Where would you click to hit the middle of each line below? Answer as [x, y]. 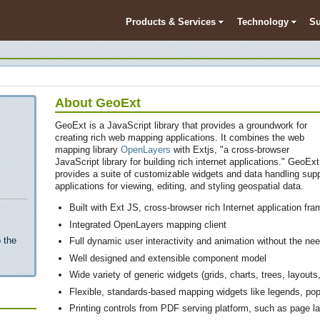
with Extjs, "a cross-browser [230, 150]
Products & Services [171, 21]
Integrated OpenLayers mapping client [147, 224]
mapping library [88, 150]
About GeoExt [98, 103]
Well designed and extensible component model [167, 258]
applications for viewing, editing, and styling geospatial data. [179, 186]
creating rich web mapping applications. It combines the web [180, 137]
